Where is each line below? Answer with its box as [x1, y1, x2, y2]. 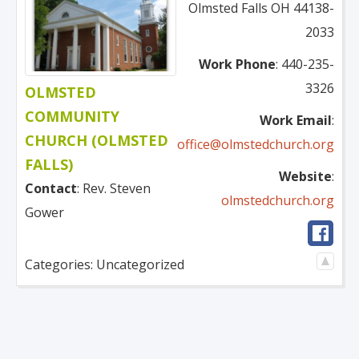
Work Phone [199, 54, 276, 73]
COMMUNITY [25, 106, 119, 126]
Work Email [260, 111, 332, 129]
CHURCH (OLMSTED [25, 130, 168, 150]
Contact [25, 179, 77, 197]
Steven [110, 179, 151, 197]
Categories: [25, 255, 96, 273]
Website [279, 167, 332, 185]
